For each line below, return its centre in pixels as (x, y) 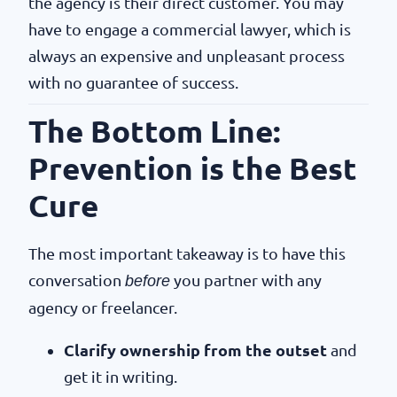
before (148, 281)
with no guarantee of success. (133, 83)
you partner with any (246, 280)
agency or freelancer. (103, 308)
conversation (77, 280)
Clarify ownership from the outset (195, 350)
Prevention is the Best (193, 169)
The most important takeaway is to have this (187, 254)
